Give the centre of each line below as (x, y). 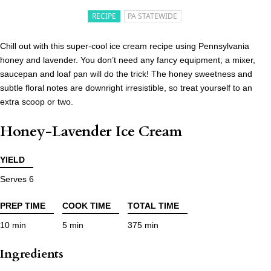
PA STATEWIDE (153, 16)
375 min (143, 225)
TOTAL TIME (153, 206)
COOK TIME (87, 206)
